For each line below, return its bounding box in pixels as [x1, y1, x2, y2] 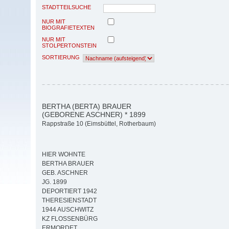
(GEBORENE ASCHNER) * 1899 [42, 110, 146, 119]
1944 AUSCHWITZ [42, 206, 94, 214]
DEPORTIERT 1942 [42, 188, 97, 195]
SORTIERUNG [42, 54, 80, 60]
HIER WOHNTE [42, 151, 85, 158]
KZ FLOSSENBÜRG [42, 215, 98, 223]
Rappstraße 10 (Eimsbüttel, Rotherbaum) [42, 120, 156, 128]
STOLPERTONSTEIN [42, 42, 97, 49]
